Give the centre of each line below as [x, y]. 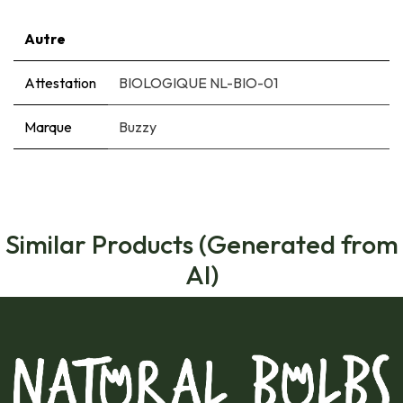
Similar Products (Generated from [201, 243]
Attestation [60, 82]
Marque [48, 126]
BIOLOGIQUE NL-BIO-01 [198, 82]
